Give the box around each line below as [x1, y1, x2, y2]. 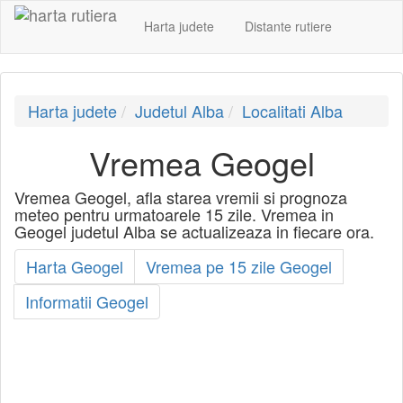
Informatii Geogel [25, 289, 148, 313]
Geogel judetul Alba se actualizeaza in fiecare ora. [14, 219, 374, 243]
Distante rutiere [245, 16, 332, 35]
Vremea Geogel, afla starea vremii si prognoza [14, 184, 347, 209]
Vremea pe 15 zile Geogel [146, 254, 332, 278]
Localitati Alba [242, 98, 343, 122]
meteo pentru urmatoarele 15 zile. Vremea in [14, 201, 334, 226]
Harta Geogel [26, 254, 123, 278]
